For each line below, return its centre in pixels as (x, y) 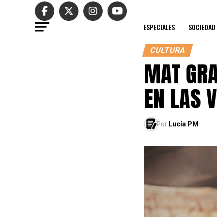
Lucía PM (184, 124)
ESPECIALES (159, 27)
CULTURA (168, 50)
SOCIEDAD (202, 27)
